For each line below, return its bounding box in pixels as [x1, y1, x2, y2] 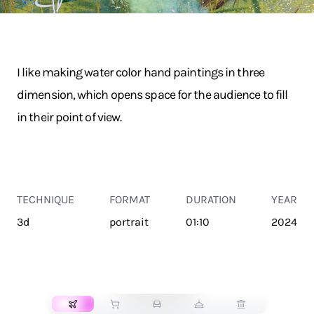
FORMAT [109, 193, 151, 206]
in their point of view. [17, 109, 122, 125]
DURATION [185, 193, 236, 206]
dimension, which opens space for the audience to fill [17, 87, 288, 102]
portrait [109, 215, 149, 228]
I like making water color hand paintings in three [17, 64, 264, 80]
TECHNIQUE [17, 193, 74, 206]
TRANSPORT [136, 276, 178, 285]
